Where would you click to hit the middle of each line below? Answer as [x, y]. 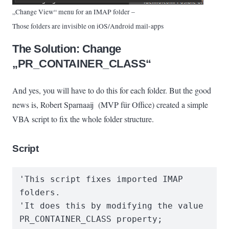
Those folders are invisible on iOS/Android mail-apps [88, 26]
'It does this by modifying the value [112, 206]
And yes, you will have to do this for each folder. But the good [112, 90]
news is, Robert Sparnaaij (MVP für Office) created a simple [110, 104]
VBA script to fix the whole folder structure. [83, 119]
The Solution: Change [67, 49]
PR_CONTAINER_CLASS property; [91, 219]
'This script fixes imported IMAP [101, 179]
